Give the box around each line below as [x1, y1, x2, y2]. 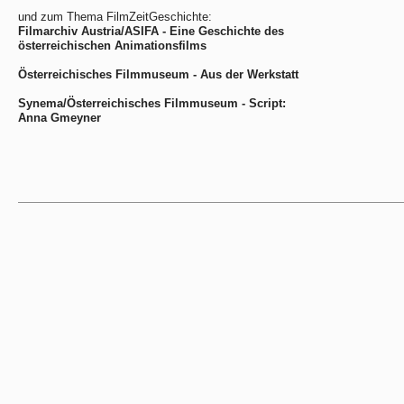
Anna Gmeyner [18, 111, 101, 124]
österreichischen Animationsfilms [18, 39, 207, 52]
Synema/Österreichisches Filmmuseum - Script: [18, 96, 286, 110]
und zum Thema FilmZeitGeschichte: [18, 10, 212, 23]
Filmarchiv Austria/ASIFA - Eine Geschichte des [18, 24, 284, 38]
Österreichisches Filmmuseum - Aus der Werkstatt [18, 68, 298, 81]
